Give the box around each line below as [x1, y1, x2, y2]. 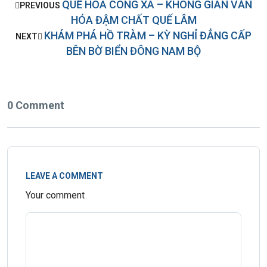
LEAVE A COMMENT [26, 170, 103, 181]
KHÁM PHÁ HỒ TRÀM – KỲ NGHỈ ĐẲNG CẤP [44, 29, 252, 42]
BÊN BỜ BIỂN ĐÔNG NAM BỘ [66, 44, 201, 57]
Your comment [26, 189, 85, 201]
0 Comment [7, 98, 64, 111]
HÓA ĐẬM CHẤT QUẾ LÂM [70, 13, 197, 26]
